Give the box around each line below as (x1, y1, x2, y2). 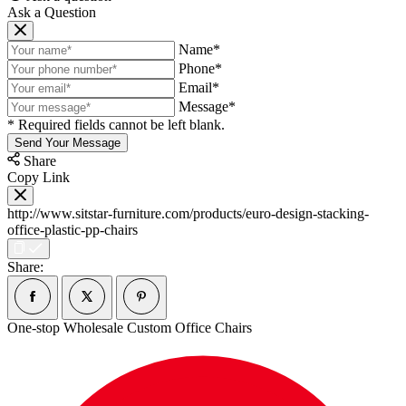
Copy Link (7, 169, 70, 185)
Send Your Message (14, 135, 121, 150)
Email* (179, 79, 219, 95)
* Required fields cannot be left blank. (7, 116, 225, 132)
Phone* (179, 60, 222, 76)
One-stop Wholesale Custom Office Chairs (7, 319, 252, 335)
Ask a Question (7, 4, 96, 20)
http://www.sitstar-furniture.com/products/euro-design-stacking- (7, 205, 369, 221)
